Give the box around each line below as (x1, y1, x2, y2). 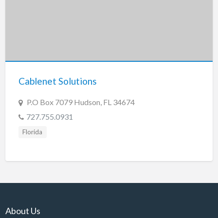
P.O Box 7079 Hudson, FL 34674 (26, 97, 135, 107)
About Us (5, 205, 40, 216)
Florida (22, 128, 43, 136)
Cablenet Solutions (18, 75, 97, 87)
